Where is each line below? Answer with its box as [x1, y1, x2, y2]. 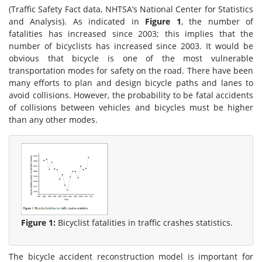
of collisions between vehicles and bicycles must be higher [9, 102, 253, 113]
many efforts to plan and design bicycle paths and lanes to [9, 77, 253, 88]
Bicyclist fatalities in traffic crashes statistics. [56, 217, 233, 229]
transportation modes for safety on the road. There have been [9, 65, 253, 76]
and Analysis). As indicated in [9, 16, 146, 27]
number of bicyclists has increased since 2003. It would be [9, 40, 253, 51]
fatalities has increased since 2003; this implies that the [9, 28, 253, 39]
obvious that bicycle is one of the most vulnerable [9, 53, 253, 64]
